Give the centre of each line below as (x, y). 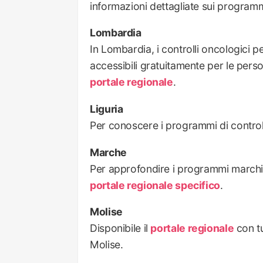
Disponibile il (120, 228)
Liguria (107, 109)
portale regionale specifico (155, 185)
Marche (108, 152)
